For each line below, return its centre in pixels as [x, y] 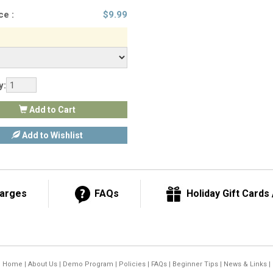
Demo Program [88, 264]
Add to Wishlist [52, 136]
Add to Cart [52, 110]
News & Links [245, 264]
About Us [42, 264]
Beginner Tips [195, 264]
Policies [132, 264]
